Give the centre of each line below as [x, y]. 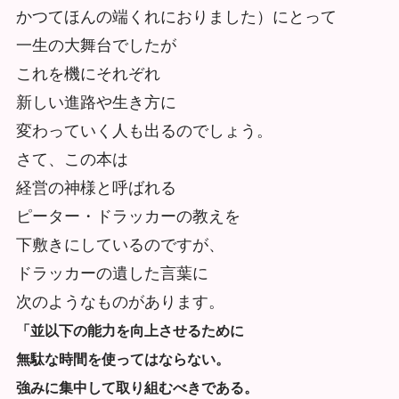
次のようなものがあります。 [120, 301]
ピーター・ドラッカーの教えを [128, 216]
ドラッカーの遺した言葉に [112, 273]
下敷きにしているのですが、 [120, 244]
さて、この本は [72, 159]
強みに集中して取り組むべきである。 [137, 387]
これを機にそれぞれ [88, 73]
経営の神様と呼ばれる [96, 187]
